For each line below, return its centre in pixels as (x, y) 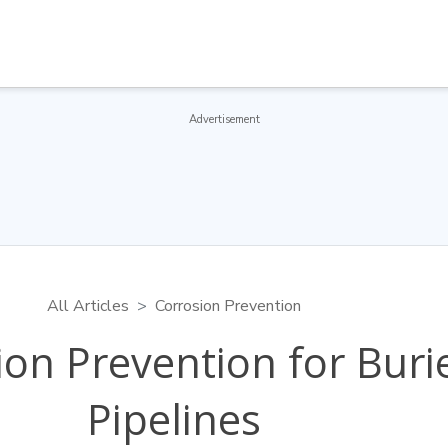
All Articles (87, 306)
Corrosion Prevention (227, 306)
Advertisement (224, 119)
